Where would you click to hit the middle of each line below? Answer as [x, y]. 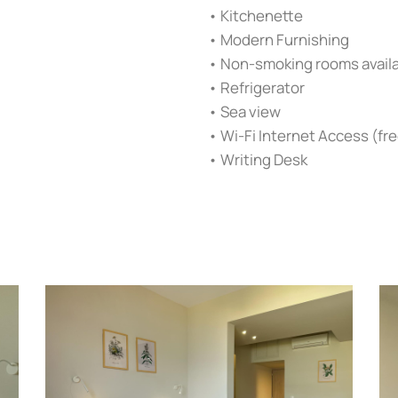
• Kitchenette [255, 16]
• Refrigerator [256, 88]
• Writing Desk [258, 159]
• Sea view [244, 111]
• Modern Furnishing [279, 40]
